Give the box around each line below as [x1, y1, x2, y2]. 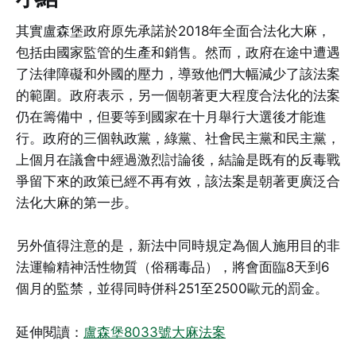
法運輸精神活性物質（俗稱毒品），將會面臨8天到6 [16, 259, 330, 276]
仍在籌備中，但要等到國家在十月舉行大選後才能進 [16, 109, 327, 126]
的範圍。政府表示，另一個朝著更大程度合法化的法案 [16, 87, 340, 104]
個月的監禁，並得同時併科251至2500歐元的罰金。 [16, 281, 328, 297]
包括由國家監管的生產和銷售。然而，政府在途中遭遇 [16, 44, 340, 61]
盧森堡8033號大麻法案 [83, 323, 226, 340]
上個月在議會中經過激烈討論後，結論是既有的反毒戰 [16, 152, 340, 168]
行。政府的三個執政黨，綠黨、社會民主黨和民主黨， [16, 130, 340, 147]
